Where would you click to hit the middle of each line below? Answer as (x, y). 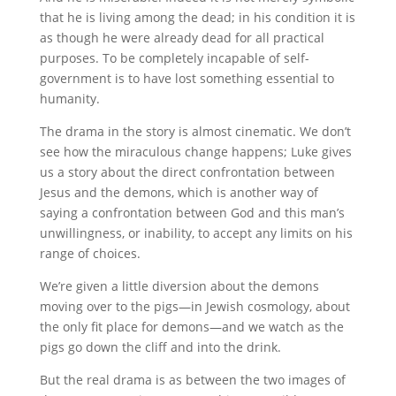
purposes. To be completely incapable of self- (174, 58)
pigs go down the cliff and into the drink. (160, 347)
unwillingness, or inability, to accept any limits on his (196, 233)
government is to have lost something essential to (187, 78)
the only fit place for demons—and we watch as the (191, 327)
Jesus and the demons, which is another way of (179, 192)
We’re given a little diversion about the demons (179, 286)
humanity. (69, 99)
